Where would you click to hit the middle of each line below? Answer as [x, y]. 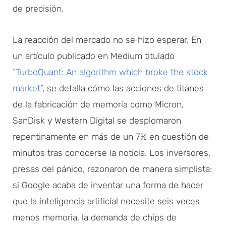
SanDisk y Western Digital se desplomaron [97, 120]
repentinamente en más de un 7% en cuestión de [111, 136]
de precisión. [38, 8]
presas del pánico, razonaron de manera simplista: [112, 169]
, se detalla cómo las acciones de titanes [123, 88]
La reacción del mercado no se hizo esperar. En [107, 40]
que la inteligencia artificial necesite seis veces [106, 201]
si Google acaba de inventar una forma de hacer [108, 185]
